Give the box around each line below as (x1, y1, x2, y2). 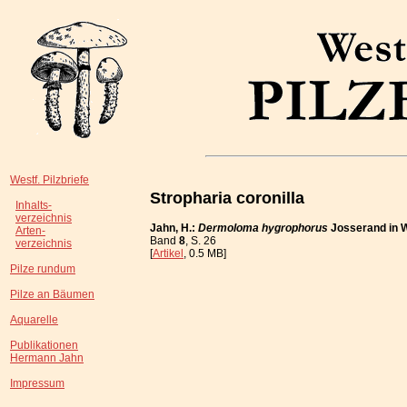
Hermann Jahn (10, 352, 84, 364)
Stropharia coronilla (150, 188, 304, 207)
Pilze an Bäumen (10, 288, 94, 301)
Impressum (10, 377, 65, 390)
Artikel (153, 246, 184, 260)
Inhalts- (15, 199, 52, 212)
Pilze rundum (10, 263, 75, 275)
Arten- (15, 224, 45, 237)
